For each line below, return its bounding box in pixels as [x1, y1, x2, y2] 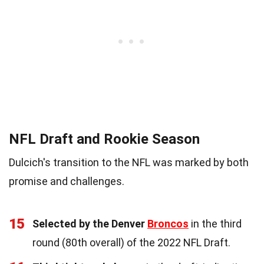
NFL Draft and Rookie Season [9, 130, 200, 147]
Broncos [147, 217, 189, 230]
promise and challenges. [9, 174, 124, 187]
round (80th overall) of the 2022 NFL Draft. [32, 236, 230, 249]
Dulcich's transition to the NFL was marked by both [9, 156, 249, 169]
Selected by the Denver [32, 217, 147, 230]
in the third [189, 217, 242, 230]
